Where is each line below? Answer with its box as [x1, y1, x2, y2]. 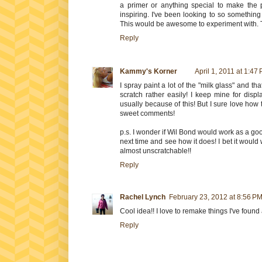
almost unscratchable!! [120, 146, 191, 155]
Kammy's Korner [120, 67, 177, 75]
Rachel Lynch [120, 192, 166, 201]
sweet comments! [120, 109, 175, 118]
